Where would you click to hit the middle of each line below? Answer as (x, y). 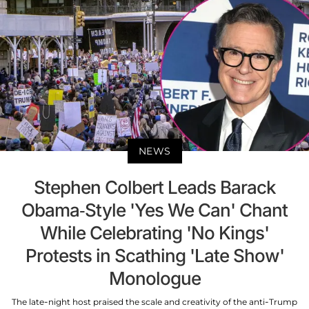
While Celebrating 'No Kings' (154, 232)
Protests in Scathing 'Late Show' (154, 255)
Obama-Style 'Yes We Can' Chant (154, 210)
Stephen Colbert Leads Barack (154, 187)
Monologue (154, 278)
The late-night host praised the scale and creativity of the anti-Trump (154, 301)
